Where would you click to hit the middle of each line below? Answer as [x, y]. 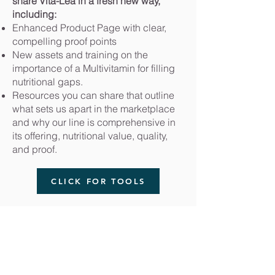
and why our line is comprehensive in [94, 122]
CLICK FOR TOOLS [98, 181]
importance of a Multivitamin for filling [94, 68]
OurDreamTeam [48, 260]
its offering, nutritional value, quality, [90, 136]
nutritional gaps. [48, 82]
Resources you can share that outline [93, 95]
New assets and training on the [80, 55]
